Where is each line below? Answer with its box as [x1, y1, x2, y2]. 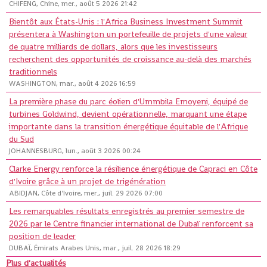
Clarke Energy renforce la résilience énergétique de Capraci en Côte [9, 163, 257, 175]
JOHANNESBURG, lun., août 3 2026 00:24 [9, 146, 141, 156]
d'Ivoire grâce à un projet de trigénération [9, 176, 166, 187]
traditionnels [9, 66, 57, 77]
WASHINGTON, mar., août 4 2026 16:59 [9, 79, 136, 89]
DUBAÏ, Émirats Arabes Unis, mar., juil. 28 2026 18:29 [9, 243, 181, 253]
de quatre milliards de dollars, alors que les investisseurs [9, 41, 218, 52]
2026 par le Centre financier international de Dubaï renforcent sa [9, 218, 253, 229]
